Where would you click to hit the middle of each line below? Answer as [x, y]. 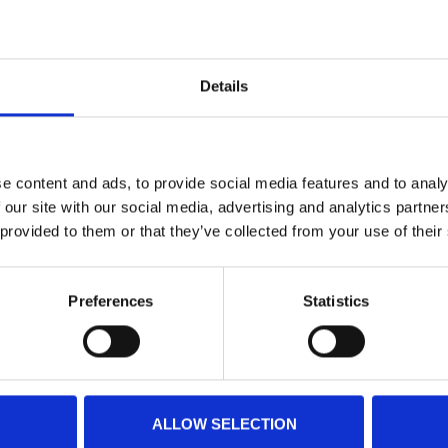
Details [224, 86]
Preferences [111, 301]
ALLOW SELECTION [224, 424]
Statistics [336, 301]
